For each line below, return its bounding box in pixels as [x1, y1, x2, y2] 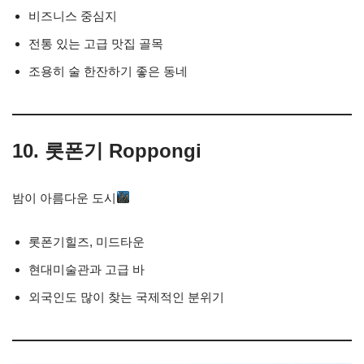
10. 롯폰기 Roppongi [12, 139, 201, 162]
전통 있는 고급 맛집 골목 [28, 36, 163, 50]
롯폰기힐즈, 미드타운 [28, 234, 145, 249]
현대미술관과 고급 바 [28, 262, 145, 276]
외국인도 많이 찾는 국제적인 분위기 [28, 289, 224, 304]
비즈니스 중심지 [28, 8, 117, 23]
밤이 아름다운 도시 [12, 190, 116, 205]
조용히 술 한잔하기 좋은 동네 [28, 63, 188, 78]
